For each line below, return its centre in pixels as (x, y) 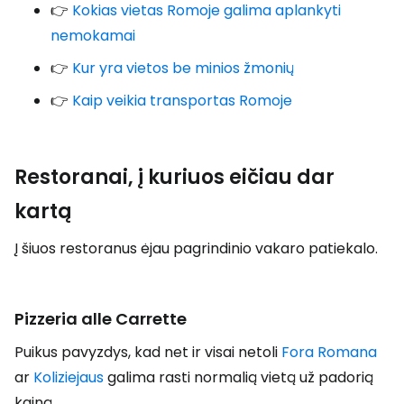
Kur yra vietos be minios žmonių (183, 68)
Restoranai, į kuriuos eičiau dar (174, 177)
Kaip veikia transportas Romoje (182, 101)
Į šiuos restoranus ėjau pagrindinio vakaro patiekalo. (196, 248)
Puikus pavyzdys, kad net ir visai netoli (148, 352)
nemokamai (93, 36)
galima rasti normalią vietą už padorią (239, 377)
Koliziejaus (69, 377)
